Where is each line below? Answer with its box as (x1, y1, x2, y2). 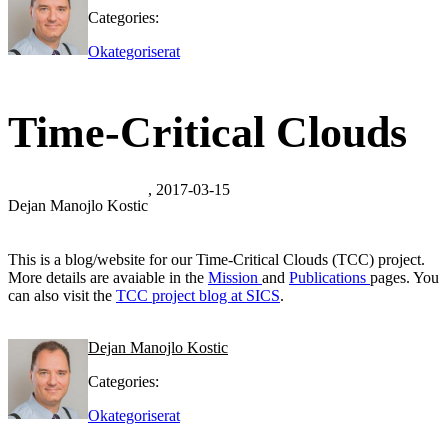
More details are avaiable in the (8, 269, 208, 286)
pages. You (370, 269, 439, 286)
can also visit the (8, 287, 116, 304)
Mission (208, 269, 262, 286)
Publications (289, 269, 370, 286)
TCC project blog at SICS (116, 287, 280, 304)
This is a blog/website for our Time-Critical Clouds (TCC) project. (8, 251, 425, 268)
